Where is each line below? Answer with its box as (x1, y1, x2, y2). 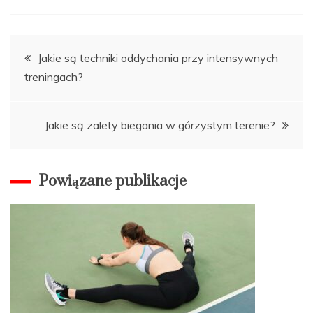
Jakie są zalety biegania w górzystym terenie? (45, 117, 275, 132)
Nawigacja (10, 37, 120, 68)
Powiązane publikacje (38, 171, 187, 191)
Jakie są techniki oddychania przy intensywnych (38, 50, 278, 65)
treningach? (24, 69, 83, 84)
